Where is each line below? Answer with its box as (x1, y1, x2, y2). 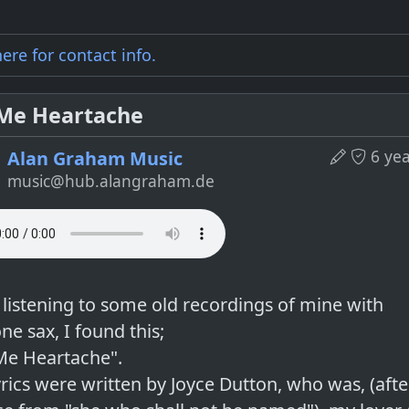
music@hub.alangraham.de (7, 170, 215, 192)
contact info (58, 44, 152, 66)
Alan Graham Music (7, 146, 184, 171)
